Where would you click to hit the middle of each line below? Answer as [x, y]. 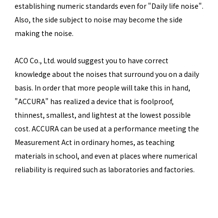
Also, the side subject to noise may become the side [99, 19]
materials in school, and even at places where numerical [106, 155]
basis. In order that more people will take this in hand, [102, 87]
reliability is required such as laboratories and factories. [105, 169]
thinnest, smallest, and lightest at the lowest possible [103, 115]
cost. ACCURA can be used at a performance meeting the [107, 128]
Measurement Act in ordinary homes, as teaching [95, 142]
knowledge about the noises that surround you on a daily [107, 74]
